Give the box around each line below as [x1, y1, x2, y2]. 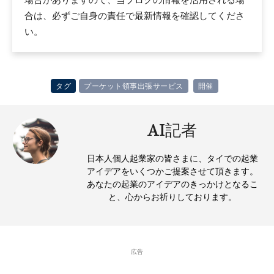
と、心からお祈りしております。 [108, 192, 237, 202]
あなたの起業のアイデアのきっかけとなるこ [86, 179, 258, 190]
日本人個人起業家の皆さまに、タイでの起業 [86, 154, 258, 164]
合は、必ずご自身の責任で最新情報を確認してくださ [24, 10, 245, 22]
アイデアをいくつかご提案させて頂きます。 [86, 166, 258, 177]
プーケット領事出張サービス [84, 81, 183, 92]
